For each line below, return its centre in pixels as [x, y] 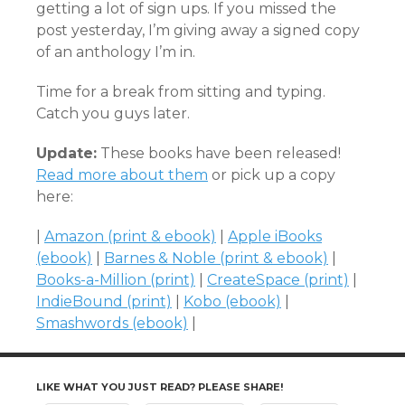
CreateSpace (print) [278, 280]
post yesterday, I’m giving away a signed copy [198, 30]
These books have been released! [219, 153]
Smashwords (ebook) [112, 323]
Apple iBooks [275, 236]
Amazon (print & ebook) [130, 236]
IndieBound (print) [104, 301]
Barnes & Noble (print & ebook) [216, 258]
